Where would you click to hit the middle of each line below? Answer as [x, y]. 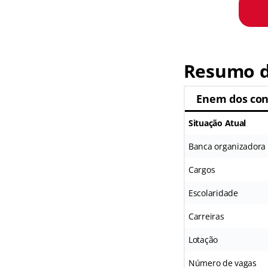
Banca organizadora [227, 146]
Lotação [203, 240]
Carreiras [206, 216]
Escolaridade [213, 193]
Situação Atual [217, 123]
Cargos [202, 170]
